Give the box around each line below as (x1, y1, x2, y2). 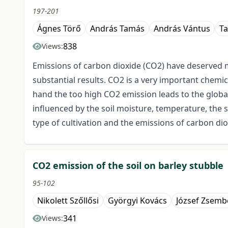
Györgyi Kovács (108, 195, 167, 207)
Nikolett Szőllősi (37, 195, 99, 207)
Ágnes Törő (37, 23, 81, 35)
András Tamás (90, 23, 145, 35)
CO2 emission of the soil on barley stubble (33, 159, 223, 172)
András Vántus (154, 23, 210, 35)
